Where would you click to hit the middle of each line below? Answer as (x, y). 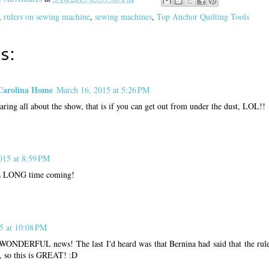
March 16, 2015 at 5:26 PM (103, 89)
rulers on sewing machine (47, 16)
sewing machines (123, 16)
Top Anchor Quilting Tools (203, 16)
